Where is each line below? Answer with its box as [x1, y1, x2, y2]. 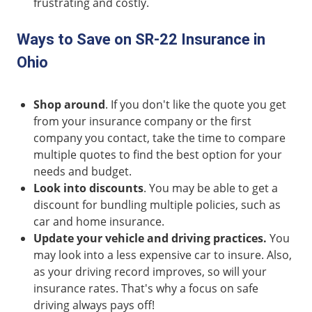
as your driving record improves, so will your [33, 263, 267, 279]
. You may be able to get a [143, 180, 278, 196]
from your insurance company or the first [33, 113, 251, 129]
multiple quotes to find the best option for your [33, 146, 282, 162]
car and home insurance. [33, 213, 164, 229]
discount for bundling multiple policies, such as [33, 196, 281, 212]
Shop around [33, 96, 105, 112]
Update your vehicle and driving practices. [33, 230, 267, 246]
